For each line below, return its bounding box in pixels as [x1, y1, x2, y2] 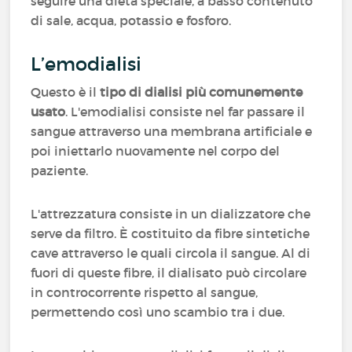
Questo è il [31, 84, 101, 100]
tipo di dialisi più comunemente [100, 84, 303, 100]
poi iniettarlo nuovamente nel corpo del [31, 143, 280, 159]
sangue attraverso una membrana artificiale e [31, 123, 313, 139]
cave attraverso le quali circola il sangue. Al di [31, 245, 311, 261]
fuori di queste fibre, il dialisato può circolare [31, 265, 307, 280]
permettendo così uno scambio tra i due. [31, 304, 288, 320]
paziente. [31, 163, 89, 178]
